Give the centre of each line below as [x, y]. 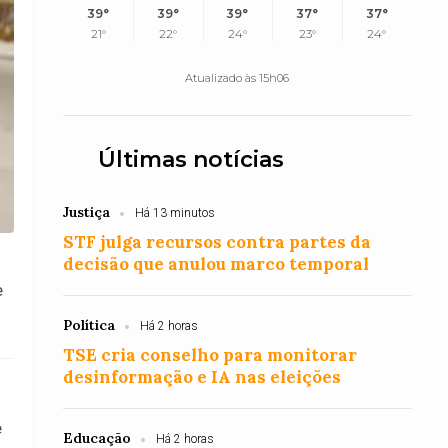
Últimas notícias [191, 159]
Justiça [87, 212]
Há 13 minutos [175, 213]
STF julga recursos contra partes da [217, 242]
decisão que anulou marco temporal [216, 264]
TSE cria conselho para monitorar [210, 355]
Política [89, 325]
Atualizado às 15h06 [237, 78]
